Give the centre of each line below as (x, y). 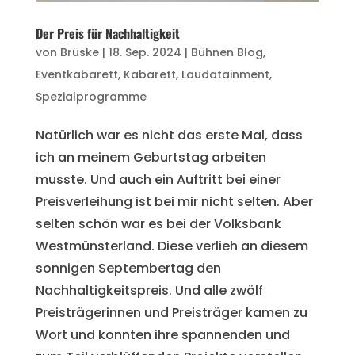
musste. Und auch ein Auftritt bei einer (158, 180)
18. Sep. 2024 (145, 53)
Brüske (79, 53)
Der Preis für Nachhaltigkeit (107, 34)
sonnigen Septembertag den (128, 269)
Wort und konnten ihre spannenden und (162, 335)
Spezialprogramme (91, 97)
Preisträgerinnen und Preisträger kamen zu (171, 313)
